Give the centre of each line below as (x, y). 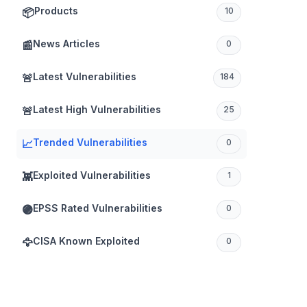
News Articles (66, 44)
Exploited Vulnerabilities (92, 175)
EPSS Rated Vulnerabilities (98, 208)
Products (56, 11)
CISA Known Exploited (86, 241)
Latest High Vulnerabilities (97, 109)
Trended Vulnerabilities (90, 142)
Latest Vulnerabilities (85, 76)
